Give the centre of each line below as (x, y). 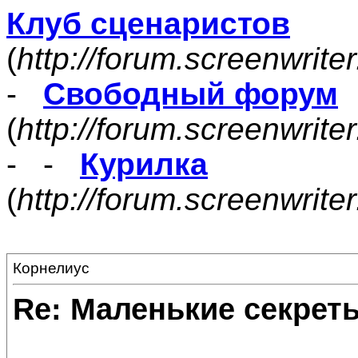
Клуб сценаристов (148, 24)
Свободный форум (191, 94)
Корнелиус (51, 268)
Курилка (144, 164)
